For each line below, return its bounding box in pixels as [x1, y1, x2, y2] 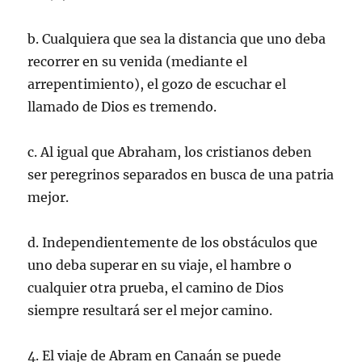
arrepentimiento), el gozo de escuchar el [27, 75, 287, 92]
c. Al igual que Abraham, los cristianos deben [27, 143, 313, 160]
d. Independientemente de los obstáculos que [27, 234, 318, 250]
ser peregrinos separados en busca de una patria [27, 166, 335, 183]
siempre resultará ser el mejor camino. [27, 301, 273, 318]
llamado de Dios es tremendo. [27, 98, 217, 115]
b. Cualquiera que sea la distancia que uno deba [27, 30, 326, 47]
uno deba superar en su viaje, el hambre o [27, 256, 293, 273]
